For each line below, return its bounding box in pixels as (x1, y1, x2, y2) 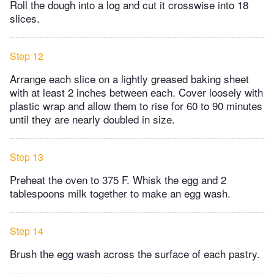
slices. (10, 10, 40, 26)
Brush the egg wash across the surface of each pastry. (10, 246, 260, 262)
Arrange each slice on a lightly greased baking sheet (10, 71, 249, 87)
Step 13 (10, 150, 43, 165)
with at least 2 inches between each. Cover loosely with (10, 84, 263, 100)
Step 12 (10, 49, 43, 64)
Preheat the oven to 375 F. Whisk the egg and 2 (10, 172, 226, 188)
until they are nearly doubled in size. (10, 111, 175, 127)
